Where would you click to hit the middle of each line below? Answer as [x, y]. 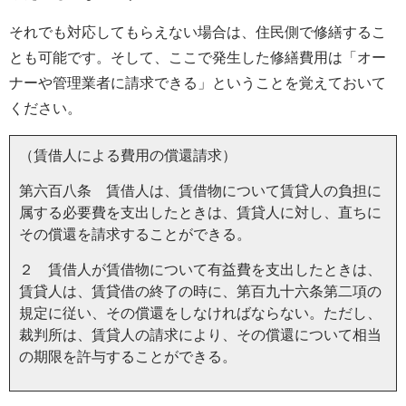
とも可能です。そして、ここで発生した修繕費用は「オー [198, 57]
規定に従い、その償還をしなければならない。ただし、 [200, 313]
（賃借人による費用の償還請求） [128, 155]
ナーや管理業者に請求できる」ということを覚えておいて [198, 82]
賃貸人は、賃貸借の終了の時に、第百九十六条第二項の [200, 291]
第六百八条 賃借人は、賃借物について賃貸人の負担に [200, 190]
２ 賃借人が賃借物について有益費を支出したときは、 [200, 269]
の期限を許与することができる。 [128, 356]
